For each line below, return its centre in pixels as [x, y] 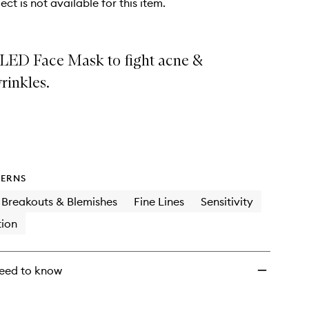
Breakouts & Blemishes [59, 201]
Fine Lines [159, 201]
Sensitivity [227, 201]
